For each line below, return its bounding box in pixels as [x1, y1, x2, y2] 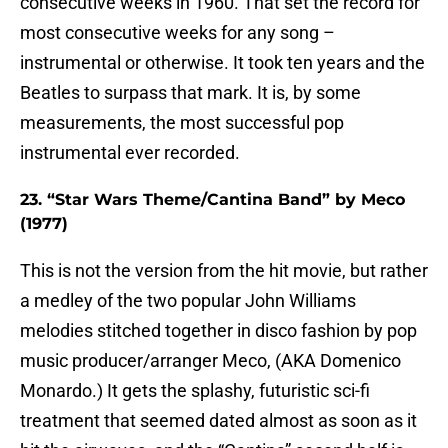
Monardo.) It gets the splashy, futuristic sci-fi [20, 380, 370, 402]
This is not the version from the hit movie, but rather [20, 260, 428, 282]
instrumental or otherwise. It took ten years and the [20, 52, 425, 74]
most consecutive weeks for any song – [20, 22, 335, 44]
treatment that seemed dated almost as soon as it [20, 410, 417, 432]
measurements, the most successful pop [20, 112, 344, 134]
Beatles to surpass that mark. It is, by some [20, 82, 361, 104]
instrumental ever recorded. [20, 142, 240, 164]
